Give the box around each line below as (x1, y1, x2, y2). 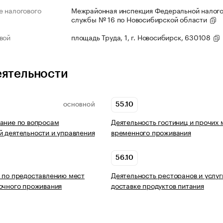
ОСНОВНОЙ (63, 102, 95, 108)
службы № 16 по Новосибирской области (71, 13, 209, 25)
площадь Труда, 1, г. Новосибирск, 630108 (71, 31, 213, 43)
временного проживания (111, 126, 191, 138)
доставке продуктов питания (111, 180, 204, 191)
